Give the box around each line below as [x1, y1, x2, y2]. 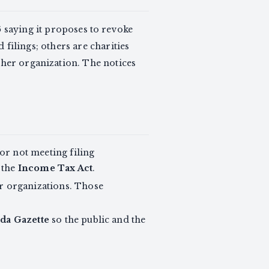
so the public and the [49, 214, 146, 225]
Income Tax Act [17, 162, 93, 174]
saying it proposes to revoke [1, 23, 133, 35]
